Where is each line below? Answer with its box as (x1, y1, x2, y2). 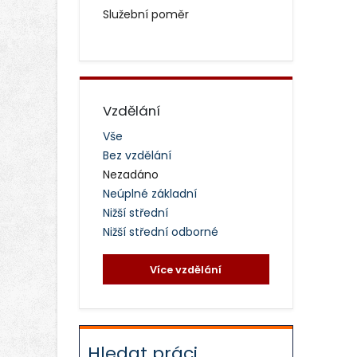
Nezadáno (102, 166, 159, 182)
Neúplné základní (102, 185, 197, 202)
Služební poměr (102, 6, 189, 23)
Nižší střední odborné (102, 223, 218, 240)
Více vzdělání (150, 262, 222, 277)
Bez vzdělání (102, 147, 171, 163)
